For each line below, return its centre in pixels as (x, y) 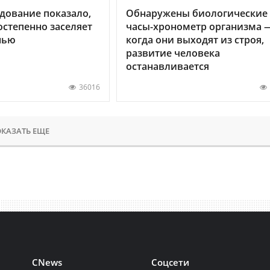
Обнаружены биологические (196, 13)
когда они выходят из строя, (195, 39)
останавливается (167, 66)
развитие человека (173, 53)
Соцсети (171, 262)
